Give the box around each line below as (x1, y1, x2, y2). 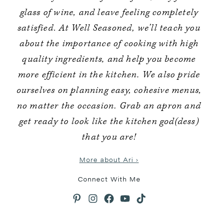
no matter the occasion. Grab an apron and (17, 100, 201, 112)
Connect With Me (77, 174, 141, 183)
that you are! (82, 131, 136, 143)
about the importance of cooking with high (19, 37, 199, 50)
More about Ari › (79, 155, 139, 164)
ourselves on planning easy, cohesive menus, (16, 84, 202, 96)
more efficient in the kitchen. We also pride (18, 69, 200, 81)
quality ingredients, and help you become (22, 53, 196, 65)
